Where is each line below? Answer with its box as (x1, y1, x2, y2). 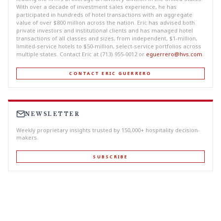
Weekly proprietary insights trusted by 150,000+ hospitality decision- (16, 126, 200, 134)
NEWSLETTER (25, 110, 80, 117)
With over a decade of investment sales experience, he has (16, 3, 177, 10)
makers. (16, 134, 38, 142)
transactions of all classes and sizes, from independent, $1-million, (16, 35, 197, 42)
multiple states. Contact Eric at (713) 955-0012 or (16, 50, 146, 58)
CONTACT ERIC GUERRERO (69, 70, 152, 77)
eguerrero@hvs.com (146, 50, 202, 58)
